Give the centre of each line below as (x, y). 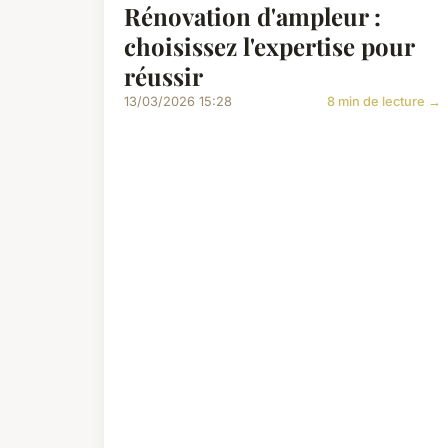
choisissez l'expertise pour (269, 46)
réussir (163, 76)
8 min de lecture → (384, 102)
